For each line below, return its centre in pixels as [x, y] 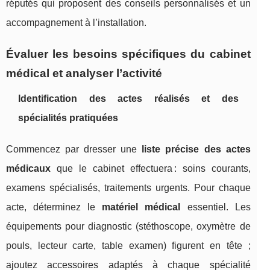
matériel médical [141, 207]
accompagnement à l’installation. [76, 23]
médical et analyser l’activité [84, 74]
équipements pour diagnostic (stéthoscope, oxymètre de [128, 227]
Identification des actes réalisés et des [128, 99]
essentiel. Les [215, 207]
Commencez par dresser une [74, 149]
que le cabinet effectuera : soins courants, [151, 169]
